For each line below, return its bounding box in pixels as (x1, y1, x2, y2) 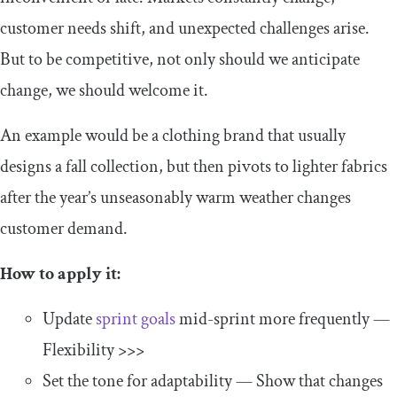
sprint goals (96, 307, 175, 331)
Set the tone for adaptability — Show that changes (43, 369, 383, 393)
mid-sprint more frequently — (175, 307, 390, 331)
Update (43, 307, 96, 331)
